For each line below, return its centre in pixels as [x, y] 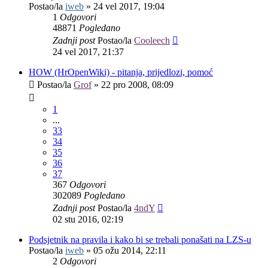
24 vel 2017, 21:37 [88, 52]
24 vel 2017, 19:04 [129, 7]
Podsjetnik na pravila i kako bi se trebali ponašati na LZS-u [140, 240]
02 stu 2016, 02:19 [88, 220]
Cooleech [152, 41]
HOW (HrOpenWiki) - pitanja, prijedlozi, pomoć [121, 72]
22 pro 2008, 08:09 [137, 85]
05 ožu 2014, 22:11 [130, 251]
